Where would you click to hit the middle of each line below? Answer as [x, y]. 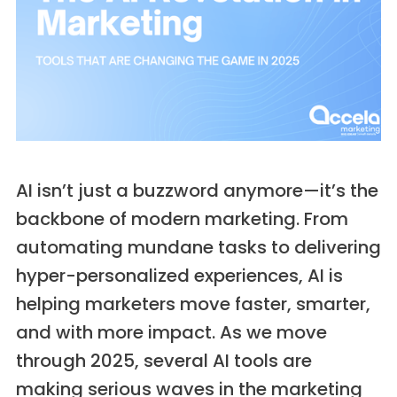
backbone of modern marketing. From [182, 219]
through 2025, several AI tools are [163, 361]
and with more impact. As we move [171, 333]
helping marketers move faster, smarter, [193, 304]
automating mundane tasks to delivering [198, 248]
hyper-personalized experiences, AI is [179, 276]
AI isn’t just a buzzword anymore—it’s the [197, 191]
